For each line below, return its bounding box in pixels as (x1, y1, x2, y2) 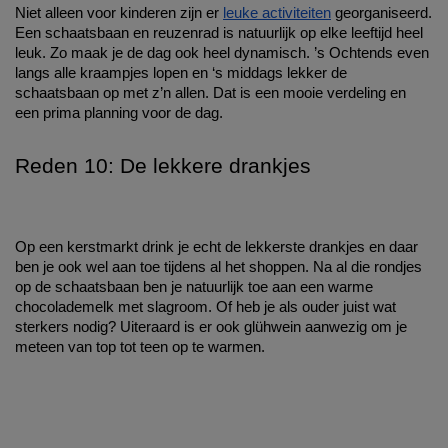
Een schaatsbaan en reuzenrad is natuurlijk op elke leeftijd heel (15, 25, 423, 42)
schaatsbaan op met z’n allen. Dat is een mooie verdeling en (15, 85, 406, 102)
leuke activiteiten (223, 5, 331, 22)
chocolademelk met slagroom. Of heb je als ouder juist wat (15, 299, 396, 316)
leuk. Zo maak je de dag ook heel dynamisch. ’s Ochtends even (15, 45, 429, 62)
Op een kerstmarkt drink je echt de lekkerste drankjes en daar (15, 239, 418, 256)
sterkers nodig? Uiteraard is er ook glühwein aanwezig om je (15, 319, 407, 336)
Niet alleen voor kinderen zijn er (15, 5, 223, 22)
